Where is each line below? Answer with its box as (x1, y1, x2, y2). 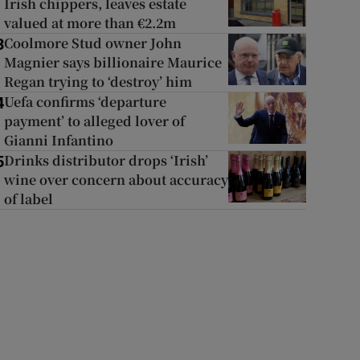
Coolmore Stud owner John (3, 34, 182, 52)
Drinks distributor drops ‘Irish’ (3, 151, 208, 170)
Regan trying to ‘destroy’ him (3, 72, 192, 91)
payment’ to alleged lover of (3, 112, 185, 130)
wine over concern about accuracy (3, 170, 228, 189)
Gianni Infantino (3, 131, 113, 149)
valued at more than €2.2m (3, 14, 176, 32)
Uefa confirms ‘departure (3, 92, 166, 111)
